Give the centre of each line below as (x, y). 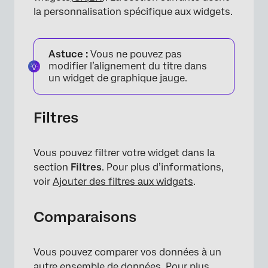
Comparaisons (85, 217)
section (52, 167)
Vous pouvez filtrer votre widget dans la (124, 153)
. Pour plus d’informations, (163, 167)
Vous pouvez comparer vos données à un (127, 252)
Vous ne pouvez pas (135, 54)
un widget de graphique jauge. (118, 78)
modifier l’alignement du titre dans (128, 66)
